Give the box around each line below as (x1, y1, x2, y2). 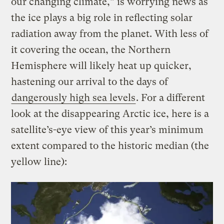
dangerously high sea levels (11, 92, 136, 104)
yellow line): (11, 156, 67, 168)
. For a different (136, 92, 205, 104)
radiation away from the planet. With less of (11, 28, 209, 40)
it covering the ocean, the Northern (11, 44, 171, 56)
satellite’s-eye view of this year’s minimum (11, 124, 204, 136)
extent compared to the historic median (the (11, 140, 209, 152)
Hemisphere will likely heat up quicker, (11, 60, 192, 72)
